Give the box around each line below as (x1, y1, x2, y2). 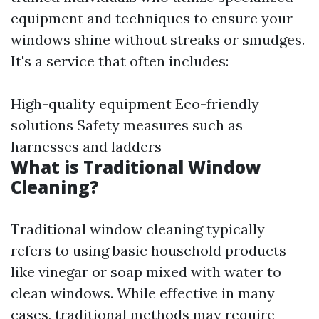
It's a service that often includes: (11, 52, 229, 70)
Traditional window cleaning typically (11, 220, 265, 238)
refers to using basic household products (11, 241, 286, 259)
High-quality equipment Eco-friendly (11, 95, 259, 113)
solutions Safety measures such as (11, 116, 243, 134)
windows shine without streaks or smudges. (11, 31, 305, 48)
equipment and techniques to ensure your (11, 9, 293, 27)
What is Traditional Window (11, 155, 261, 179)
